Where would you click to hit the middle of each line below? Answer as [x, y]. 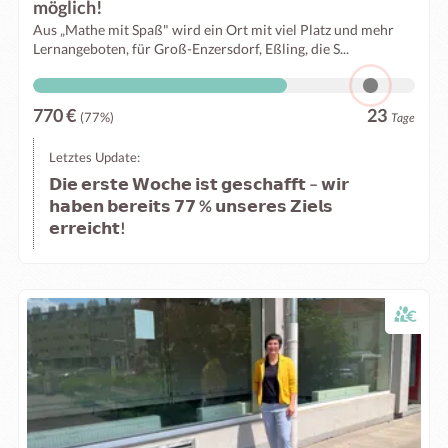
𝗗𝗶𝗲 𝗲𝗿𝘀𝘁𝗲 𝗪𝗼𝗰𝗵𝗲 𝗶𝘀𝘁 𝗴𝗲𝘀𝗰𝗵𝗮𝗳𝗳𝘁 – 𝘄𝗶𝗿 [199, 183]
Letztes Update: [94, 157]
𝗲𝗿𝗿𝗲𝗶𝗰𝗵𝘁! [87, 227]
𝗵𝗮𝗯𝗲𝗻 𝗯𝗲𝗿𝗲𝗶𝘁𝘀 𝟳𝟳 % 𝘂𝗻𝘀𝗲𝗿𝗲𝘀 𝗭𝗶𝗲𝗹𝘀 [191, 205]
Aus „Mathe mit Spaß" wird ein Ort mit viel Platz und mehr [213, 29]
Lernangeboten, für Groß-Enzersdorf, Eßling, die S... [191, 48]
